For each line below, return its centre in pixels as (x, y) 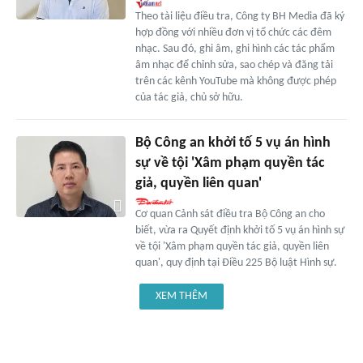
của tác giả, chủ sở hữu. (189, 97)
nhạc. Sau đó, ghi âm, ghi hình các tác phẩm (235, 49)
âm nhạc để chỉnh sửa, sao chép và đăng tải (234, 65)
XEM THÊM (181, 296)
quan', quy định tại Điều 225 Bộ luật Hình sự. (236, 263)
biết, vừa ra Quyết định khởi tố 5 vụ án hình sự (239, 230)
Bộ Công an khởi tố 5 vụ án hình (233, 143)
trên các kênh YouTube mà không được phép (235, 81)
